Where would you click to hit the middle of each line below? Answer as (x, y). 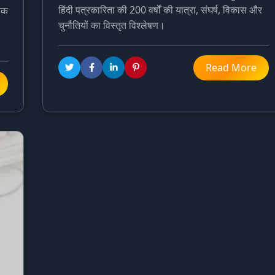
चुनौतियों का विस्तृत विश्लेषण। (112, 25)
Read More (231, 67)
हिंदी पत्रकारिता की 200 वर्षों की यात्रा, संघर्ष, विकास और (160, 10)
